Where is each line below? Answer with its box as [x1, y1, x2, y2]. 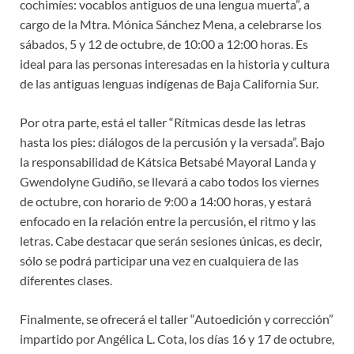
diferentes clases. [20, 272, 112, 288]
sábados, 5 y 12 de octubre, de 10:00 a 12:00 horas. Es [20, 36, 308, 51]
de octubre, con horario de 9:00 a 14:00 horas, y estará [20, 193, 311, 209]
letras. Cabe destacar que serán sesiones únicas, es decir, [20, 232, 322, 248]
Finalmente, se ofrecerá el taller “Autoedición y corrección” [20, 311, 333, 326]
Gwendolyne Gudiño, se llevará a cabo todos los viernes [20, 173, 319, 189]
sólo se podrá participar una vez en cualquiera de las [20, 252, 299, 268]
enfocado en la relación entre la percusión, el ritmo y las [20, 213, 316, 228]
